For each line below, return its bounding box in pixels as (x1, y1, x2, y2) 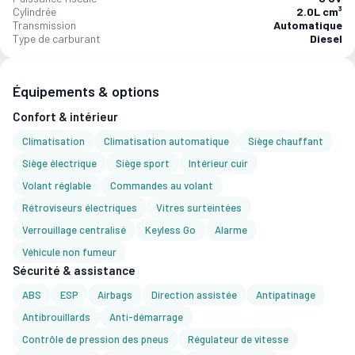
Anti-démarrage (109, 310, 183, 323)
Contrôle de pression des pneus (22, 332, 169, 345)
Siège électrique (22, 156, 97, 170)
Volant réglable (22, 178, 91, 192)
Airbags (97, 288, 132, 301)
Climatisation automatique (104, 134, 229, 147)
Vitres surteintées (156, 200, 242, 214)
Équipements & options (13, 82, 159, 100)
